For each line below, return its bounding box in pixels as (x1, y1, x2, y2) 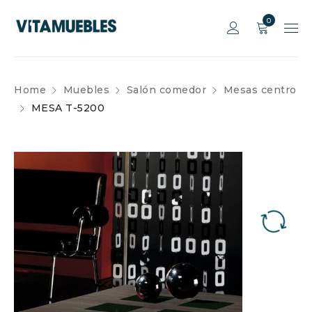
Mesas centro (223, 84, 297, 96)
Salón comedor (126, 84, 206, 96)
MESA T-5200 (31, 102, 104, 114)
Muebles (63, 84, 109, 96)
